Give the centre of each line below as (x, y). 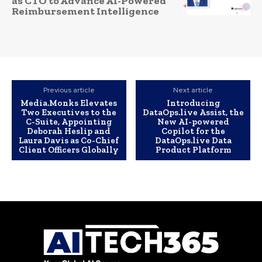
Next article (193, 90)
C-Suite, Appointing (69, 122)
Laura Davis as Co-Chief (69, 141)
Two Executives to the (69, 113)
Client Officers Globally (69, 150)
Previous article (69, 90)
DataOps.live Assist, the (193, 113)
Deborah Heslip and (69, 131)
